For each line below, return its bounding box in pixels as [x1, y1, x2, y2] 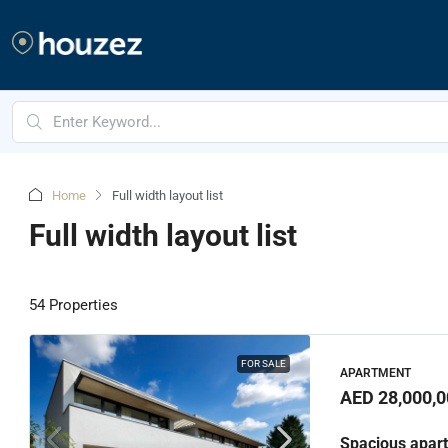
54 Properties [29, 295, 118, 314]
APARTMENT [340, 365, 411, 380]
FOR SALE [241, 358, 286, 369]
